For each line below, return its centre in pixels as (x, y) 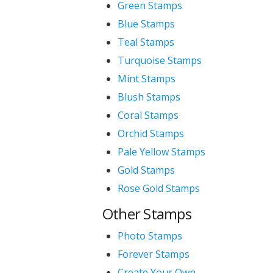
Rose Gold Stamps (158, 188)
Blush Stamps (149, 97)
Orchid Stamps (151, 133)
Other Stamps (147, 214)
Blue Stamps (146, 24)
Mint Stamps (146, 79)
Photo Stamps (150, 236)
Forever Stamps (153, 254)
